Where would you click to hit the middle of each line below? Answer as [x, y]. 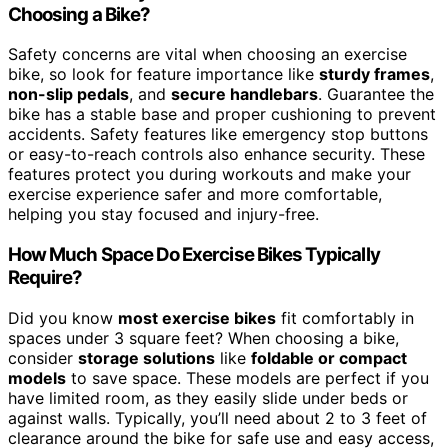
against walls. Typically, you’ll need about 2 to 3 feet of [217, 417]
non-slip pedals [68, 94]
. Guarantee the [376, 94]
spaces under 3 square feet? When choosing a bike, [203, 337]
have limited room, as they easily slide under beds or [208, 397]
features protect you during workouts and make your [209, 174]
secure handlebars [244, 94]
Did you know [63, 317]
